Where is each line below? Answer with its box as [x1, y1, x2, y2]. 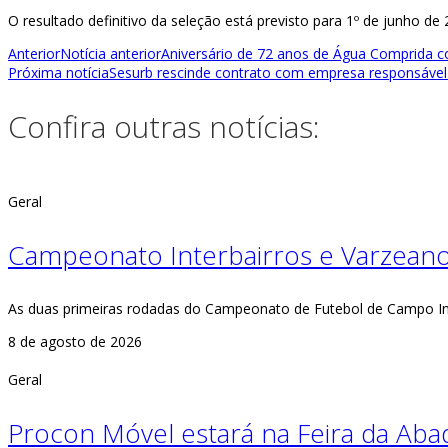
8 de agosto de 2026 [8, 332, 142, 352]
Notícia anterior [60, 43, 161, 63]
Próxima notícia [8, 62, 109, 82]
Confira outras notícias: [8, 106, 320, 148]
